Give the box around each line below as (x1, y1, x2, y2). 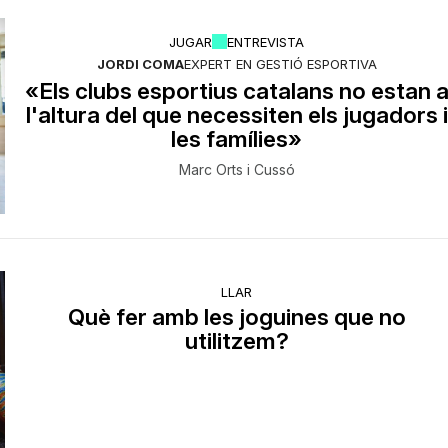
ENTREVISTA (227, 33, 305, 50)
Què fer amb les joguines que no (67, 302, 406, 330)
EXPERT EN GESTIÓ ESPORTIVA (183, 56, 377, 73)
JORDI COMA (96, 56, 184, 73)
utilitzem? (184, 326, 289, 354)
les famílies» (171, 125, 303, 153)
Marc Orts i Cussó (178, 161, 295, 179)
